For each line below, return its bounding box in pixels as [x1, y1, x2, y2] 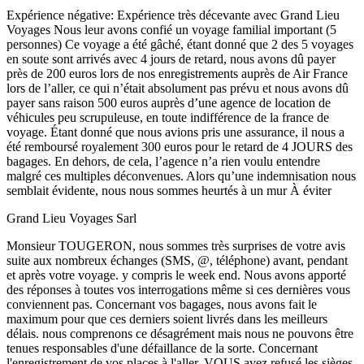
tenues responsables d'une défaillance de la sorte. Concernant [6, 340, 318, 355]
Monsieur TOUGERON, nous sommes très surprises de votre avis [6, 238, 345, 253]
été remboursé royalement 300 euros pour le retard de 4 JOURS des [6, 139, 353, 154]
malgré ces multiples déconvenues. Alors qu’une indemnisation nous [6, 168, 356, 183]
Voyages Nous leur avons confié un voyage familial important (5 [6, 22, 336, 37]
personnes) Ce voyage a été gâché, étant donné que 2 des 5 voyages [6, 37, 353, 51]
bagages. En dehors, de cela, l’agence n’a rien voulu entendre [6, 154, 320, 168]
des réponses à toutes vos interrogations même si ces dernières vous [6, 282, 350, 297]
